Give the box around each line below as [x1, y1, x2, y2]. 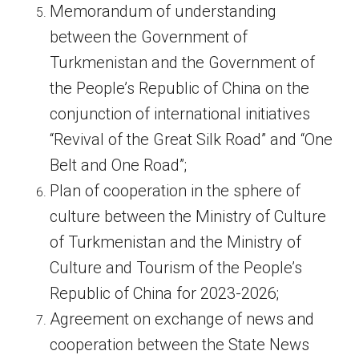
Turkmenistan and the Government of [50, 53, 316, 73]
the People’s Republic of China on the [50, 79, 310, 99]
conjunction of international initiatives [50, 104, 311, 124]
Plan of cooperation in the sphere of [50, 181, 301, 201]
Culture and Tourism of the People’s [50, 258, 303, 278]
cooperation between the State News [50, 335, 310, 355]
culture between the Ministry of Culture [50, 207, 327, 227]
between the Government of [50, 27, 248, 47]
